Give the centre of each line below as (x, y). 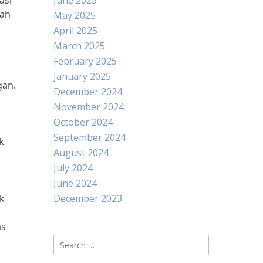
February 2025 (85, 61)
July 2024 (73, 168)
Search (68, 241)
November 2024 (89, 107)
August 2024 (81, 153)
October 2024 (83, 122)
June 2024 (75, 183)
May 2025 (75, 15)
